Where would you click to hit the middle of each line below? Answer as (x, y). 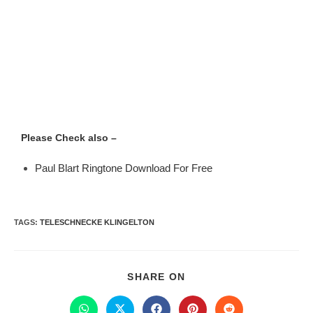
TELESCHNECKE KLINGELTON (97, 222)
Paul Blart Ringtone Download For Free (124, 168)
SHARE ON (156, 277)
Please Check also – (69, 138)
